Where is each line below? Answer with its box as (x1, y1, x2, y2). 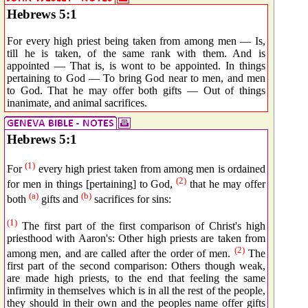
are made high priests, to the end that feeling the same (7, 272, 265, 285)
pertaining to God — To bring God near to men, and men (7, 71, 265, 84)
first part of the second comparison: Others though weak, (7, 260, 265, 272)
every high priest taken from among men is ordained (35, 163, 266, 175)
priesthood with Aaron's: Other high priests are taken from (7, 232, 265, 245)
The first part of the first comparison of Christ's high (17, 220, 265, 232)
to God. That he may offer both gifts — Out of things (7, 84, 265, 96)
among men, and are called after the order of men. (7, 247, 234, 260)
